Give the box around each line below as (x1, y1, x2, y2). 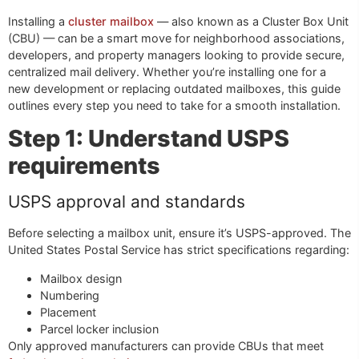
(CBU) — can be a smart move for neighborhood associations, (8, 31, 345, 45)
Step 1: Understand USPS (8, 124, 289, 153)
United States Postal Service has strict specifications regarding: (8, 243, 349, 257)
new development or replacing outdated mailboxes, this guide (8, 82, 341, 95)
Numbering (40, 288, 99, 302)
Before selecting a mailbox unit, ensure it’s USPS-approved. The (8, 226, 351, 240)
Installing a (8, 14, 68, 28)
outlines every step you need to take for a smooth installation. (8, 99, 341, 112)
